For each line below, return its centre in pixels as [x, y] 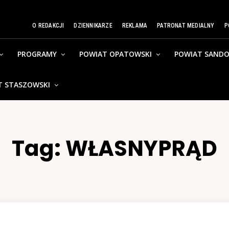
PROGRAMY [37, 54]
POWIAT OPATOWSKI [116, 54]
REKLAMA [135, 26]
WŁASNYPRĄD [141, 148]
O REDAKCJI [48, 26]
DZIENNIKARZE [93, 26]
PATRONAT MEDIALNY [186, 26]
